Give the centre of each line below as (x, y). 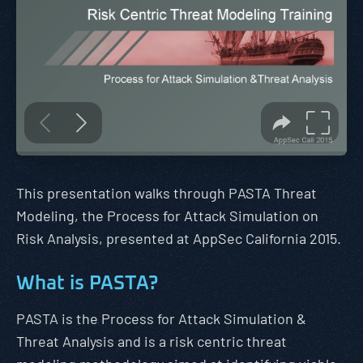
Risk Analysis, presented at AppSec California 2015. (179, 238)
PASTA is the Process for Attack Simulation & (161, 318)
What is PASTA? (87, 284)
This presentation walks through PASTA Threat (167, 193)
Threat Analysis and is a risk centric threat (152, 341)
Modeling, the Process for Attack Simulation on (167, 216)
